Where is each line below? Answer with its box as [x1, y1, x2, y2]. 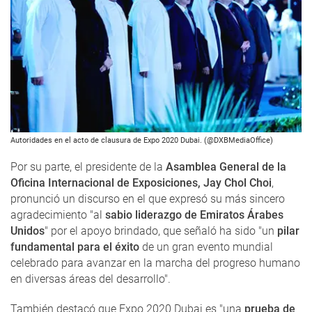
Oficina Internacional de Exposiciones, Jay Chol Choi [10, 176, 272, 190]
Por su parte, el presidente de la [10, 160, 163, 174]
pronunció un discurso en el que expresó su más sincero [10, 192, 285, 206]
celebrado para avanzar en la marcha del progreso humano [10, 256, 300, 270]
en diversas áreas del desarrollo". [10, 272, 173, 286]
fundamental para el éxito [10, 240, 139, 254]
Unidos [10, 224, 45, 238]
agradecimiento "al [10, 208, 105, 222]
